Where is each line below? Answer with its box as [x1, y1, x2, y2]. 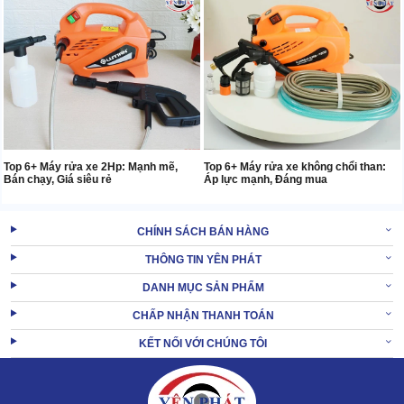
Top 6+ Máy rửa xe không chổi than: [204, 161, 386, 174]
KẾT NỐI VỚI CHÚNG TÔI [139, 337, 268, 351]
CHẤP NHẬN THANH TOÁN [132, 309, 274, 323]
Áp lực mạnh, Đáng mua [204, 173, 327, 187]
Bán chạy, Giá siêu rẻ [4, 173, 112, 187]
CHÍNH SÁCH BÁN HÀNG [137, 225, 270, 239]
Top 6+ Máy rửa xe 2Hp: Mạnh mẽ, [4, 161, 178, 174]
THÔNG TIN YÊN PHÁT [144, 253, 262, 267]
